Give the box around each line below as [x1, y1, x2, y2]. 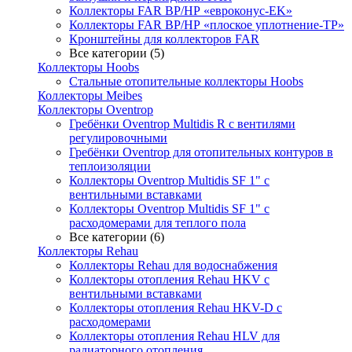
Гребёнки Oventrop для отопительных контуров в [69, 145, 333, 159]
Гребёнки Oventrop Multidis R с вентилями [69, 117, 295, 130]
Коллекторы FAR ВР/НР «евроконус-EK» [69, 4, 292, 17]
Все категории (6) [69, 230, 164, 244]
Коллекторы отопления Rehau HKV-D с [69, 301, 282, 314]
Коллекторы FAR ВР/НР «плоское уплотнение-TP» [69, 18, 344, 31]
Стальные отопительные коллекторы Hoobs [69, 75, 303, 88]
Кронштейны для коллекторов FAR [69, 32, 259, 46]
